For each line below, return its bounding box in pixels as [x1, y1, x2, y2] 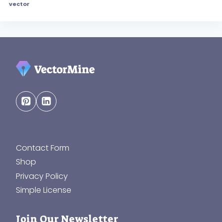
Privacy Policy [16, 170, 68, 182]
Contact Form [16, 142, 69, 154]
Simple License [16, 184, 71, 196]
